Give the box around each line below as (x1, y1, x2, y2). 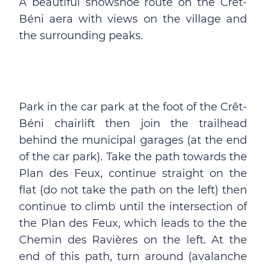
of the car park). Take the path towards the (19, 150, 247, 163)
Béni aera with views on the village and (19, 12, 247, 26)
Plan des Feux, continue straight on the (19, 167, 247, 180)
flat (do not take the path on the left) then (19, 183, 247, 197)
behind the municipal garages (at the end (19, 134, 247, 147)
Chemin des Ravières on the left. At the (19, 233, 247, 246)
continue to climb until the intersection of (19, 200, 247, 213)
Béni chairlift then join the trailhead (19, 117, 247, 130)
